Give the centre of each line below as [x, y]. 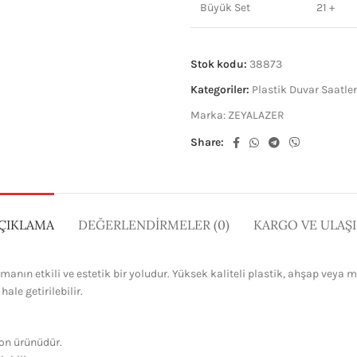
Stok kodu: [220, 64]
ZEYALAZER [256, 115]
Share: [207, 142]
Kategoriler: [220, 90]
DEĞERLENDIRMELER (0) [153, 225]
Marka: [209, 115]
